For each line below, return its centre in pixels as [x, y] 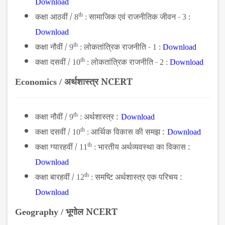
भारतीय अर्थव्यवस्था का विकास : [144, 147]
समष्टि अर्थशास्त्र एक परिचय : [139, 177]
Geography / [40, 212]
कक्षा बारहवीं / [55, 177]
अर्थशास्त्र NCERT [98, 82]
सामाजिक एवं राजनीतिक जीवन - [136, 17]
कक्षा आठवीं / [54, 17]
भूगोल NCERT [92, 212]
